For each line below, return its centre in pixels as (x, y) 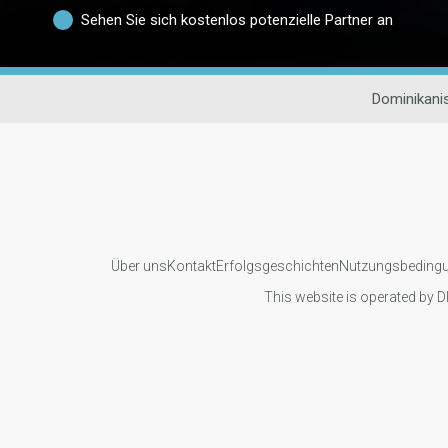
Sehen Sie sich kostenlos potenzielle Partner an (236, 19)
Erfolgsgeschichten (277, 266)
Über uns (138, 266)
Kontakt (191, 266)
